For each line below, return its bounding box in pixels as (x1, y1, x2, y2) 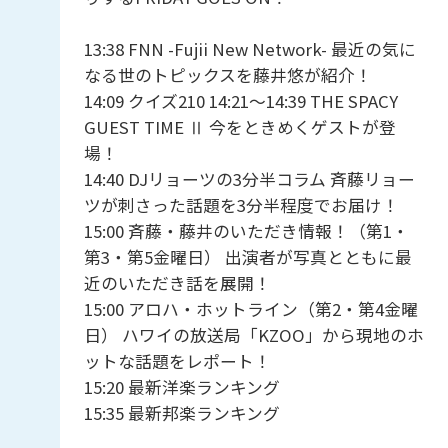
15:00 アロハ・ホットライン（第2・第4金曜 (83, 297, 418, 322)
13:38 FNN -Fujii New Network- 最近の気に (83, 37, 416, 62)
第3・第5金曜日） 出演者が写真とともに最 (83, 245, 412, 270)
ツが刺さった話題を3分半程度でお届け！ (83, 193, 399, 218)
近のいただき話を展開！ (83, 271, 271, 296)
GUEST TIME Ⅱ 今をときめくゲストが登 (83, 115, 396, 140)
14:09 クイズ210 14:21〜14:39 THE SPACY (83, 89, 398, 114)
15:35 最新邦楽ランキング (83, 401, 280, 426)
